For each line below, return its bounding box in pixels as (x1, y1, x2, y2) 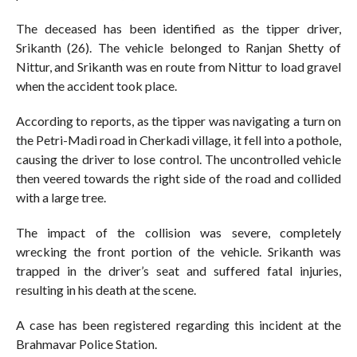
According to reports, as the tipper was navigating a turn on (15, 113, 342, 129)
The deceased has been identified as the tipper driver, (15, 21, 342, 37)
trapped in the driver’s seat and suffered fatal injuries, (15, 263, 342, 279)
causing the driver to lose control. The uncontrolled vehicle (15, 151, 342, 167)
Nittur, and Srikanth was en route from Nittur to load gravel (15, 59, 342, 75)
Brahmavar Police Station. (15, 336, 157, 352)
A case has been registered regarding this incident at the (15, 317, 342, 333)
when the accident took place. (15, 78, 177, 94)
